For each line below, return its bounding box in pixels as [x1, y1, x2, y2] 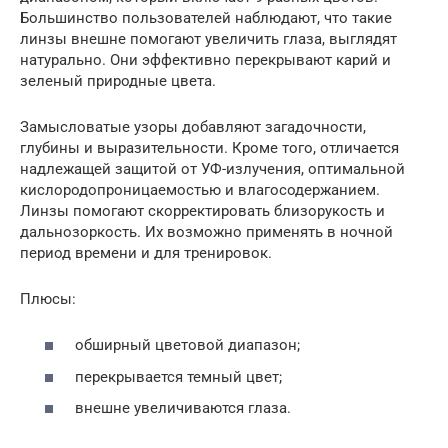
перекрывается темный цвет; [75, 367, 282, 386]
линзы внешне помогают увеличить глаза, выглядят [20, 29, 397, 48]
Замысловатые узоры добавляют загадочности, [20, 117, 366, 136]
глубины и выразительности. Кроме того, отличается [20, 138, 399, 157]
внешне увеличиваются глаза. [75, 399, 291, 417]
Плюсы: [20, 289, 76, 308]
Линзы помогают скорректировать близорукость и [20, 201, 385, 220]
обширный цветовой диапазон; [75, 336, 300, 354]
